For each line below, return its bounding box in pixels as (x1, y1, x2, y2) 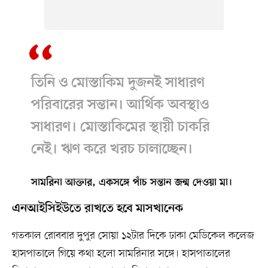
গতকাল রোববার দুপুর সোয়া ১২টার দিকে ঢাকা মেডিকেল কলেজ (11, 229, 254, 243)
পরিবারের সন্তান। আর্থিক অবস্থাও (31, 97, 209, 114)
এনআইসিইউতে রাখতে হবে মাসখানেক (11, 202, 183, 217)
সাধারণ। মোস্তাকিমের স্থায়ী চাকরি (31, 119, 210, 136)
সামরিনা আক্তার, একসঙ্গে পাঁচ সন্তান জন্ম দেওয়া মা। (31, 177, 232, 190)
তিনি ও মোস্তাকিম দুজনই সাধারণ (31, 75, 205, 92)
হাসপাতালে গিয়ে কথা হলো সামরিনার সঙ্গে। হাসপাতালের (11, 246, 230, 261)
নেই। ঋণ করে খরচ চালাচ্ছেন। (31, 141, 193, 159)
